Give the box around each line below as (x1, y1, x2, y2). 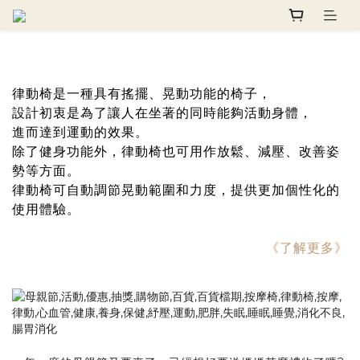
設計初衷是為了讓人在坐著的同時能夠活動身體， (12, 104, 313, 121)
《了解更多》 (266, 239, 348, 256)
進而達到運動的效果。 (12, 124, 149, 140)
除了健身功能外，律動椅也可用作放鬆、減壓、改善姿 (12, 143, 340, 159)
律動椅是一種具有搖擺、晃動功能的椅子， (12, 85, 272, 101)
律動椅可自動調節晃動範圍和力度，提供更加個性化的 (12, 182, 340, 198)
